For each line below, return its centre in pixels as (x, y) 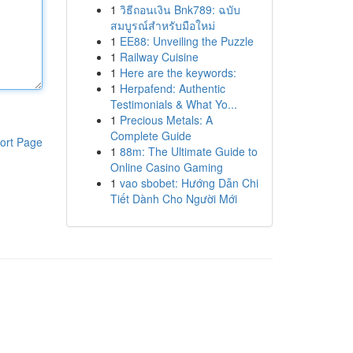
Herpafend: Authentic (172, 88)
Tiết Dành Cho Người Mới (173, 199)
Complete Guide (150, 136)
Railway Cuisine (159, 57)
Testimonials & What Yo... (173, 104)
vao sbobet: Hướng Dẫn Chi (189, 183)
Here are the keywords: (178, 72)
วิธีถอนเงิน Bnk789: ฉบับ (180, 9)
